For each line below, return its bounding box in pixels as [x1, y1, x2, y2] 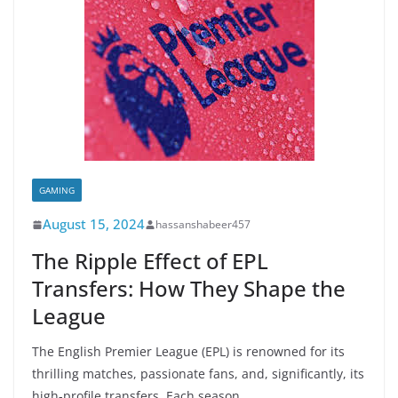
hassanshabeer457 [155, 217, 251, 232]
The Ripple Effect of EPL [32, 246, 268, 275]
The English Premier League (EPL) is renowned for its [32, 343, 345, 360]
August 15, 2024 [43, 215, 145, 233]
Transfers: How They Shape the [32, 274, 346, 303]
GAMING [39, 184, 75, 196]
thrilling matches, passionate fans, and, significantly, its [32, 365, 364, 382]
